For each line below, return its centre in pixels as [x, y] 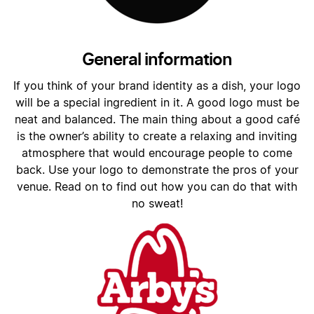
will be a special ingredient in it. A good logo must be [157, 103]
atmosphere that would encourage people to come [157, 153]
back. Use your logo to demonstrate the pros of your [157, 170]
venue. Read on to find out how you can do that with [157, 187]
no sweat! [157, 204]
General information [157, 59]
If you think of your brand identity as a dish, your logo [157, 86]
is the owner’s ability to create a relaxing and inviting [157, 137]
